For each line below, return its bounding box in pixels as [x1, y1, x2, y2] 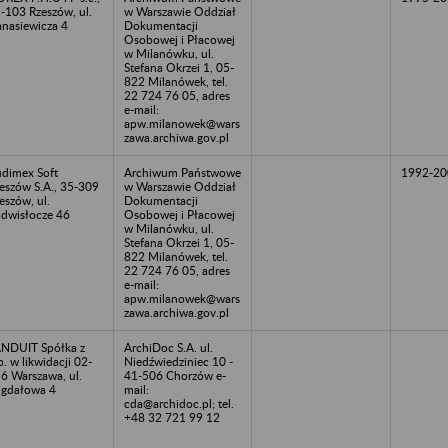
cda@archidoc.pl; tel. [124, 395, 234, 411]
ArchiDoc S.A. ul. [124, 339, 213, 355]
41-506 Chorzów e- [124, 367, 226, 383]
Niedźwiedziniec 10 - [124, 353, 233, 369]
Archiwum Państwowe [124, 164, 241, 180]
